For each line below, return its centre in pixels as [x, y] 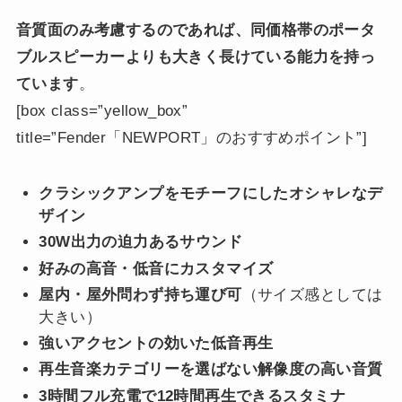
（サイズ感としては [312, 294]
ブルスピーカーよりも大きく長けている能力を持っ [196, 57]
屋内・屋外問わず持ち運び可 [140, 294]
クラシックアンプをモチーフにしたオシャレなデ [211, 193]
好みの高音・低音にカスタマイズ [156, 268]
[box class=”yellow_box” [102, 110]
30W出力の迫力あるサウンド [141, 242]
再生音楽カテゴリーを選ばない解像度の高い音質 [211, 370]
